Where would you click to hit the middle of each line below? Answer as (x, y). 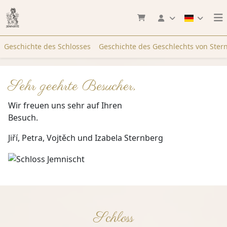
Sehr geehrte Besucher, (72, 86)
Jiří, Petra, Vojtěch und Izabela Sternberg (87, 138)
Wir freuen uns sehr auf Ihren (65, 105)
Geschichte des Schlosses (47, 46)
